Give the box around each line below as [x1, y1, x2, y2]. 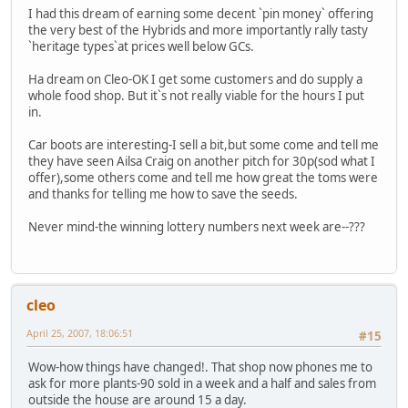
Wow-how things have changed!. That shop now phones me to [28, 359, 372, 376]
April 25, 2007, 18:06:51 [26, 325, 133, 340]
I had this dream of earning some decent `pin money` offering [28, 5, 373, 23]
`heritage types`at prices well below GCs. [28, 38, 254, 56]
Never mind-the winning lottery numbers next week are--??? [28, 219, 365, 236]
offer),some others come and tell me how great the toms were [28, 169, 378, 187]
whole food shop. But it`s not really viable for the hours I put [28, 87, 364, 105]
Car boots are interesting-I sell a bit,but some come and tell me [28, 137, 379, 154]
